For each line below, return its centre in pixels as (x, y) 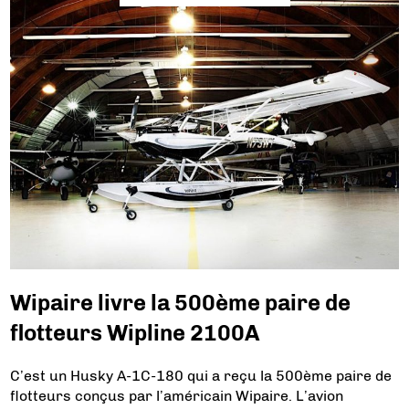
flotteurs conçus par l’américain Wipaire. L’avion (177, 396)
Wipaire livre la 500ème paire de (181, 303)
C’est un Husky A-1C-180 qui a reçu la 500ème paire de (201, 376)
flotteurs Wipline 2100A (135, 333)
